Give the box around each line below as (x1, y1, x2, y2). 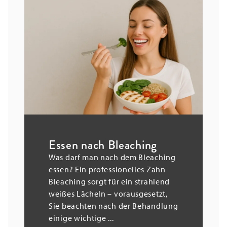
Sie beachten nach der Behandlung (49, 200, 178, 211)
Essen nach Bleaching (49, 136, 157, 154)
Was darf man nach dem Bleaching (49, 152, 176, 162)
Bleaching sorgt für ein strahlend (49, 176, 170, 186)
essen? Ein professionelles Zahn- (49, 164, 169, 174)
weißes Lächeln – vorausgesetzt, (49, 188, 168, 199)
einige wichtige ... (49, 212, 114, 223)
